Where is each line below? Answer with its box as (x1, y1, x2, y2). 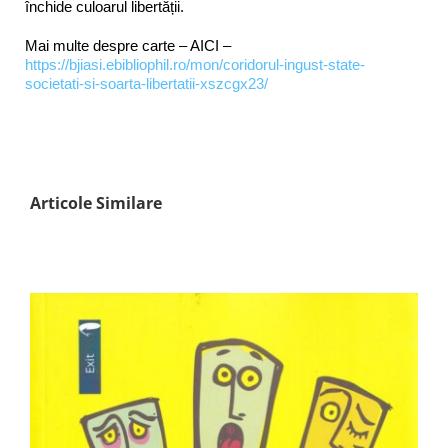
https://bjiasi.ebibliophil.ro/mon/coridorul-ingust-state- (25, 56, 365, 74)
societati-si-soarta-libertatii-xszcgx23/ (25, 75, 268, 93)
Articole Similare (29, 191, 162, 215)
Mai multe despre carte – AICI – (25, 37, 231, 55)
